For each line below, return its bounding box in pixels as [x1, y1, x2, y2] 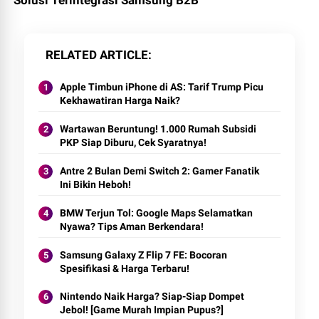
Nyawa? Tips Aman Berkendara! [60, 220, 204, 232]
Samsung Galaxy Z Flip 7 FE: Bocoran [60, 249, 228, 261]
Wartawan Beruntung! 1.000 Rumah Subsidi [60, 122, 257, 135]
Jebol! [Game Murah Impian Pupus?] [60, 303, 224, 315]
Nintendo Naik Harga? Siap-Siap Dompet [60, 290, 245, 302]
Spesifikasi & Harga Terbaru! [60, 262, 190, 274]
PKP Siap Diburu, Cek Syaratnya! [60, 136, 207, 148]
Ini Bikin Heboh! [60, 178, 132, 190]
